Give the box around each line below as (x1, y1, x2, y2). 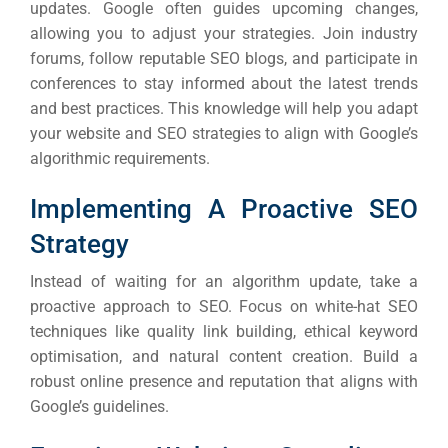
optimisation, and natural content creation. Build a (30, 347, 418, 367)
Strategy (30, 229, 129, 260)
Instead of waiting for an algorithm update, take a (30, 272, 418, 292)
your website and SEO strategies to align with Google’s (30, 124, 418, 144)
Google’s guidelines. (30, 397, 169, 417)
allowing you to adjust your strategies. (30, 24, 323, 44)
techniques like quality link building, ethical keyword (30, 322, 418, 342)
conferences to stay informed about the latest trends (30, 74, 418, 94)
